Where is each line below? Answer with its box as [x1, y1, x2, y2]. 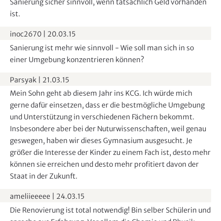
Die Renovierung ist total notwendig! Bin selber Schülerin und [10, 205, 211, 215]
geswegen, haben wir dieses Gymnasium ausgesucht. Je [10, 136, 192, 146]
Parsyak [10, 75, 37, 84]
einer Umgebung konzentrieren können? [10, 55, 144, 64]
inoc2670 [10, 30, 41, 39]
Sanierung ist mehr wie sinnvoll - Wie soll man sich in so [10, 43, 194, 52]
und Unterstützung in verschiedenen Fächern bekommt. [10, 112, 194, 122]
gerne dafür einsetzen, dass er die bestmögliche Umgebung [10, 101, 205, 110]
